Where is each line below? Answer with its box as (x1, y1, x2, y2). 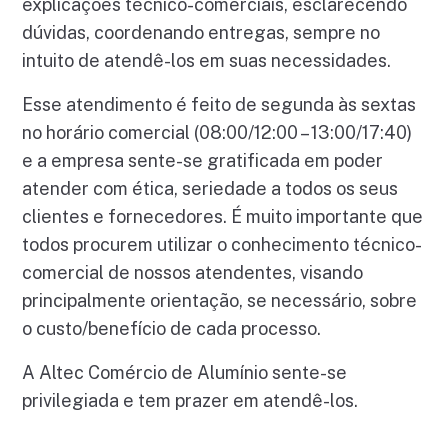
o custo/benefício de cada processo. (22, 318, 322, 340)
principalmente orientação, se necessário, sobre (22, 290, 418, 312)
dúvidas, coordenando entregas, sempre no (22, 22, 381, 44)
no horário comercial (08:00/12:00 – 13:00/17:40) (22, 122, 413, 144)
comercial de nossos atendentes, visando (22, 262, 364, 284)
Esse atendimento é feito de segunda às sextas (22, 94, 417, 116)
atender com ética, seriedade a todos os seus (22, 178, 399, 200)
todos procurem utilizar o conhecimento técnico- (22, 234, 423, 256)
